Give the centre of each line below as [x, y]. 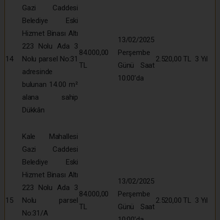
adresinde [38, 71]
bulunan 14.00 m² [50, 84]
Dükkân [33, 110]
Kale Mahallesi [50, 136]
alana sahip [50, 97]
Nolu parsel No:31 [50, 59]
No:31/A [35, 213]
